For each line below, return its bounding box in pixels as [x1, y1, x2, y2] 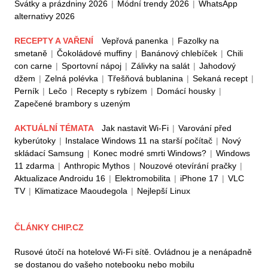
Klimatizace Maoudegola [35, 186, 127, 196]
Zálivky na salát [131, 61, 190, 71]
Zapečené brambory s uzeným [14, 99, 130, 109]
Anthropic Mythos [64, 161, 130, 171]
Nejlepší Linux [137, 186, 190, 196]
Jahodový [199, 61, 236, 71]
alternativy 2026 [14, 11, 75, 22]
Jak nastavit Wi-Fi [102, 123, 169, 133]
